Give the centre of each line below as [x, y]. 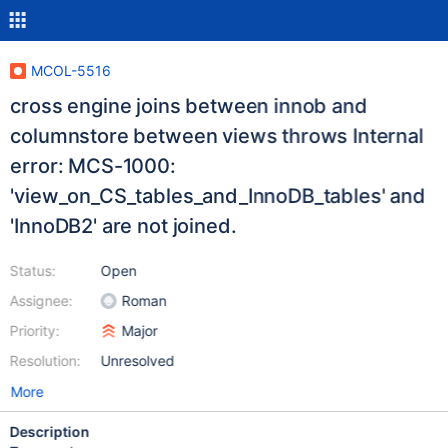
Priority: [34, 330]
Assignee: [41, 300]
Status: [32, 270]
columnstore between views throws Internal [115, 136]
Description [49, 431]
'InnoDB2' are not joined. [122, 226]
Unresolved [137, 360]
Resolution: [45, 360]
